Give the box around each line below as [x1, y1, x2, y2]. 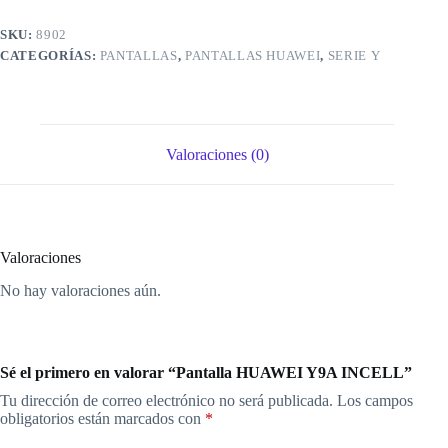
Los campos [337, 392, 413, 410]
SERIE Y [327, 47, 381, 63]
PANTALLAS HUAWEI [184, 47, 321, 63]
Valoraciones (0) [165, 145, 269, 163]
